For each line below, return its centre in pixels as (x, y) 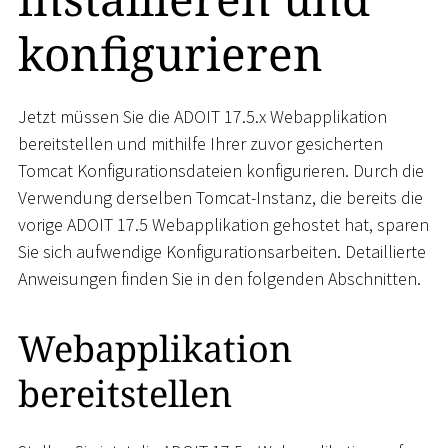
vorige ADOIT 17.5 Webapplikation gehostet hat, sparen (223, 225)
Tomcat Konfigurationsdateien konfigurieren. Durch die (221, 171)
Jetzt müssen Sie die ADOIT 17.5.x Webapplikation (202, 117)
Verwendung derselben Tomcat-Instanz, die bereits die (220, 198)
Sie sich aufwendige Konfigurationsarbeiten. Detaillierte (222, 252)
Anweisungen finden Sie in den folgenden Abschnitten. (219, 279)
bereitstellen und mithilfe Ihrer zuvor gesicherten (200, 144)
